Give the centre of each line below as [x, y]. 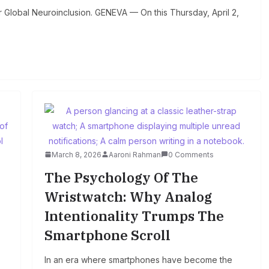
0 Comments [191, 154]
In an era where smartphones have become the [138, 259]
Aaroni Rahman [134, 154]
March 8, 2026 [76, 154]
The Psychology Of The [121, 177]
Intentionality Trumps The [134, 216]
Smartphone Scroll [107, 235]
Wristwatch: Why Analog [128, 196]
